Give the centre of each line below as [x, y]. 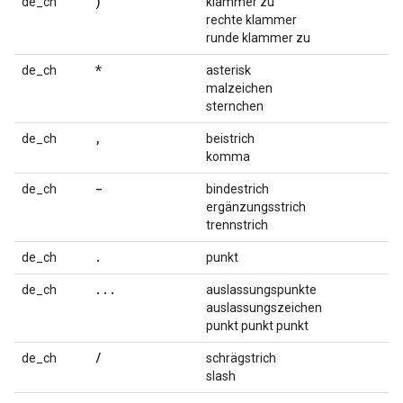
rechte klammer [251, 20]
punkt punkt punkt [257, 326]
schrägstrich [241, 358]
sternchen [235, 106]
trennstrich [237, 225]
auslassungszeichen [264, 308]
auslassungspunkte [261, 290]
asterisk [228, 70]
